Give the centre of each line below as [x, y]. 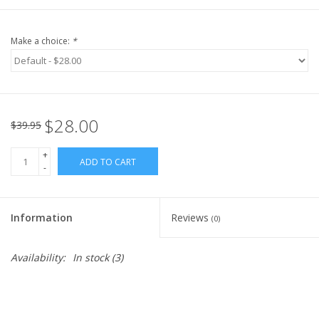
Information [42, 218]
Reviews [191, 218]
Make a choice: [41, 41]
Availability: [38, 258]
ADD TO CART [108, 162]
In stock [91, 258]
